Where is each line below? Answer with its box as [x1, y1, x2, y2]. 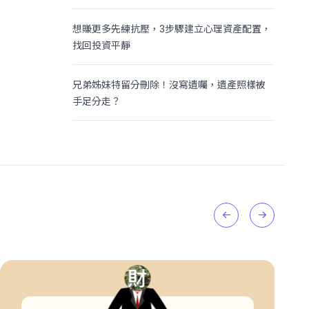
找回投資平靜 [72, 38, 131, 52]
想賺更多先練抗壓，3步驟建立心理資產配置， [72, 21, 272, 35]
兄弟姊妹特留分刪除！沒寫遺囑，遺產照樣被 [72, 77, 266, 91]
